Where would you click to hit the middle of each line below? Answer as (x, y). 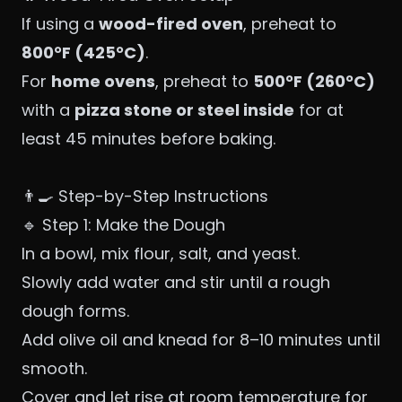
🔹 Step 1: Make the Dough (123, 225)
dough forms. (75, 311)
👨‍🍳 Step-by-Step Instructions (145, 197)
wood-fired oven (171, 24)
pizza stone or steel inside (184, 110)
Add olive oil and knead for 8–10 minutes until (201, 340)
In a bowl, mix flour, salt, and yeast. (161, 254)
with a (48, 110)
